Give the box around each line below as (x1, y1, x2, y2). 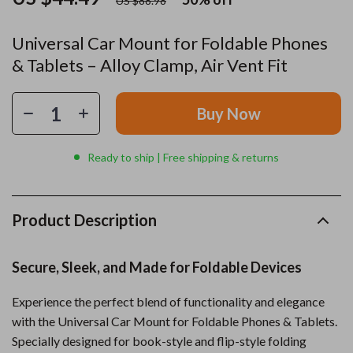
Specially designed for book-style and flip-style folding (12, 333, 307, 348)
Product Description (12, 210, 157, 229)
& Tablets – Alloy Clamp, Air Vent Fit (12, 54, 288, 76)
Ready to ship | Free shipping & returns (87, 150, 279, 164)
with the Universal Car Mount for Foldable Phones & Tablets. (12, 314, 337, 329)
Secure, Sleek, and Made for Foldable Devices (12, 258, 302, 276)
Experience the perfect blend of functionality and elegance (12, 294, 325, 309)
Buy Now (196, 104, 261, 123)
